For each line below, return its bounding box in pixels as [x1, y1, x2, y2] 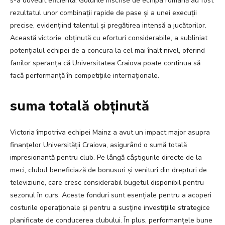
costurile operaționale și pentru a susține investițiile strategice [10, 203, 210, 213]
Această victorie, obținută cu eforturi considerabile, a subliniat [10, 33, 207, 43]
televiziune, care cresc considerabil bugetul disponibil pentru [10, 178, 204, 188]
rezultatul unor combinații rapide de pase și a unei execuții [10, 8, 197, 18]
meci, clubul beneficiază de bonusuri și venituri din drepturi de [10, 165, 207, 175]
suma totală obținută [10, 97, 149, 116]
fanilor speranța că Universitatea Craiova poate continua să [10, 58, 200, 68]
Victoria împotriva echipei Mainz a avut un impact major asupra [10, 128, 210, 138]
